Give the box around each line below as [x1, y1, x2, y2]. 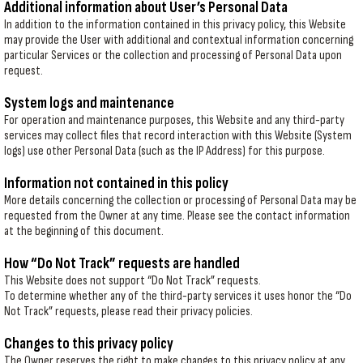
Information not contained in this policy [4, 174, 228, 193]
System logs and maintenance [4, 94, 174, 113]
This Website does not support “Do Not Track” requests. [4, 273, 261, 288]
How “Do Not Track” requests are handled [4, 254, 240, 273]
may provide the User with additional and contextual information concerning [4, 32, 353, 48]
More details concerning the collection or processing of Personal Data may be [4, 193, 357, 208]
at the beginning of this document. [4, 224, 164, 239]
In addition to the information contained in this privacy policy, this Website [4, 17, 346, 32]
